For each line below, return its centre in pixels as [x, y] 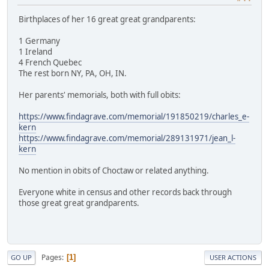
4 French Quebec [50, 62]
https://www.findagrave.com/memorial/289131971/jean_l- [127, 138]
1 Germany [39, 41]
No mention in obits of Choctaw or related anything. [114, 170]
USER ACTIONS [233, 257]
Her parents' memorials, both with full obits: [100, 95]
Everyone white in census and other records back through [125, 192]
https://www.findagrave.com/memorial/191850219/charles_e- [134, 116]
